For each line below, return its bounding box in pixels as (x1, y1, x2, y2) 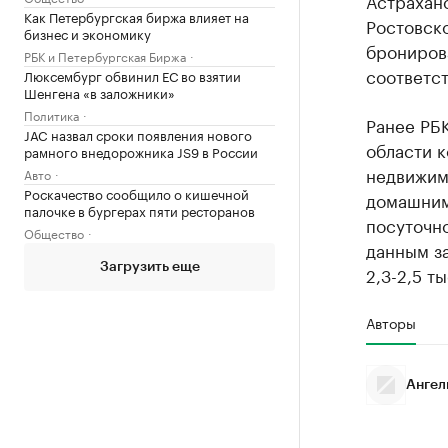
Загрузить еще (99, 260, 200, 274)
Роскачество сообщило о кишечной (24, 183, 249, 203)
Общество (24, 223, 84, 242)
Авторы (365, 311, 416, 333)
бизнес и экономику (24, 23, 151, 43)
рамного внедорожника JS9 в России (24, 141, 258, 161)
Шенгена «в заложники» (24, 82, 175, 102)
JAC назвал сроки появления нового (24, 124, 252, 144)
